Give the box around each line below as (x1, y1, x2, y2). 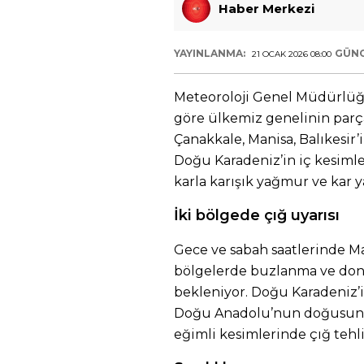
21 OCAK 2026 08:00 (252, 49, 331, 59)
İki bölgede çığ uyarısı (174, 206, 340, 224)
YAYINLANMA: (174, 47, 248, 59)
